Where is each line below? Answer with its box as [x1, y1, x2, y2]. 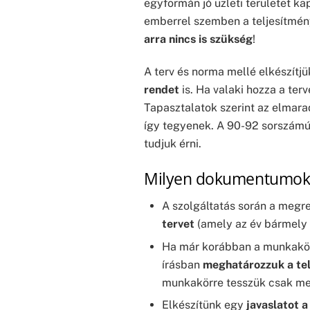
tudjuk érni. [144, 137, 201, 151]
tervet [161, 217, 194, 231]
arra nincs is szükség [144, 33, 253, 46]
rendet [144, 83, 179, 97]
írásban [161, 257, 203, 271]
